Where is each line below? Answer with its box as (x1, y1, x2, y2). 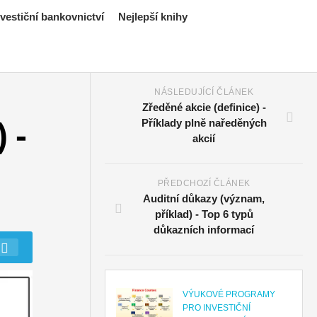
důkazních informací (154, 224, 255, 236)
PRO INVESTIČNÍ (183, 303, 251, 313)
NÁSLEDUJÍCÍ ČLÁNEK (154, 87, 254, 97)
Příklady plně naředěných (141, 117, 267, 129)
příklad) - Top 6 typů (154, 208, 253, 220)
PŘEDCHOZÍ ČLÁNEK (157, 178, 250, 188)
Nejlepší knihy (118, 11, 188, 23)
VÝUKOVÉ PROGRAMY (183, 289, 276, 299)
